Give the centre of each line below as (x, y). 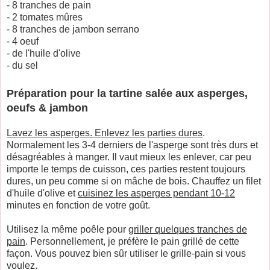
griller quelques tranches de (188, 229)
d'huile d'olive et (42, 193)
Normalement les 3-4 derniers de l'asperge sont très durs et (132, 145)
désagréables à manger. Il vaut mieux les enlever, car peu (129, 157)
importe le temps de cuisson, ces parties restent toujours (126, 169)
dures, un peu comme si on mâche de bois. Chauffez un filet (134, 181)
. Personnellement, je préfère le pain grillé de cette (132, 241)
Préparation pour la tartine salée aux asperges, (127, 93)
